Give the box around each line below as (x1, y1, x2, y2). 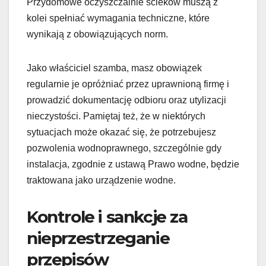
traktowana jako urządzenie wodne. (27, 175, 176, 186)
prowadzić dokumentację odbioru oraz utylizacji (27, 95, 226, 106)
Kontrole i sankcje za (27, 207, 188, 227)
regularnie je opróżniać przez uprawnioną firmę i (27, 79, 229, 90)
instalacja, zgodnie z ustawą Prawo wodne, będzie (27, 159, 239, 170)
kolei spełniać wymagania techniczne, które (27, 13, 210, 24)
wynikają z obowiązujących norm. (27, 29, 168, 40)
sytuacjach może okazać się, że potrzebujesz (27, 127, 216, 138)
